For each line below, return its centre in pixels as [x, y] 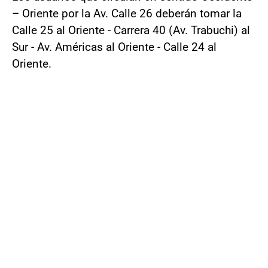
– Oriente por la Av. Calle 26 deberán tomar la [127, 14]
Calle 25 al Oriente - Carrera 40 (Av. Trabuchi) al [131, 31]
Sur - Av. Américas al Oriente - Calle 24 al [114, 47]
